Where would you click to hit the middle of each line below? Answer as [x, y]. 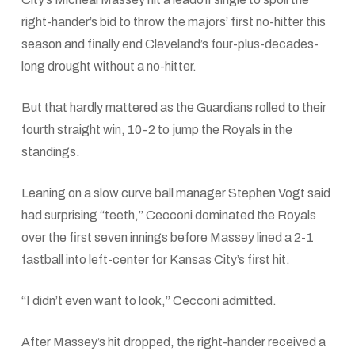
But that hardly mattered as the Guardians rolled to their [174, 107]
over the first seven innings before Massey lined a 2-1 [167, 237]
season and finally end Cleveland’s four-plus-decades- [170, 44]
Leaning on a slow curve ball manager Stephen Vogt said [176, 193]
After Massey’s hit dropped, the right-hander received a [173, 342]
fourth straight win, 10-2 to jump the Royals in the [157, 130]
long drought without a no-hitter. [109, 66]
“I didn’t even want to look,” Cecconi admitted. [149, 301]
